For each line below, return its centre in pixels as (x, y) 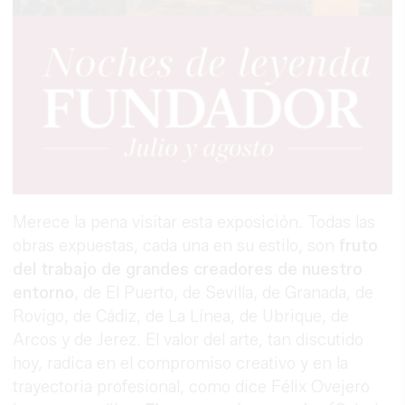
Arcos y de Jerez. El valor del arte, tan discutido (188, 339)
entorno (44, 292)
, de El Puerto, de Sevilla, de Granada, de (224, 292)
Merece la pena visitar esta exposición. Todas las (194, 222)
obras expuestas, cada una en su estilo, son (176, 245)
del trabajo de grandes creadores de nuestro (188, 269)
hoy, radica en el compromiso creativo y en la (181, 363)
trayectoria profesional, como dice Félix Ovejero (192, 386)
